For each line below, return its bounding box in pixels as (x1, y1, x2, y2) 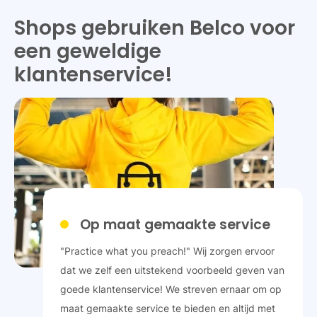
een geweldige (14, 37, 161, 65)
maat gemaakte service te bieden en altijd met (59, 301, 275, 314)
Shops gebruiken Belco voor (14, 13, 295, 42)
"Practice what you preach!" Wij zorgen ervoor (59, 244, 275, 257)
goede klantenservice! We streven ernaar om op (59, 282, 282, 295)
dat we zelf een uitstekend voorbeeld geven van (59, 263, 284, 276)
